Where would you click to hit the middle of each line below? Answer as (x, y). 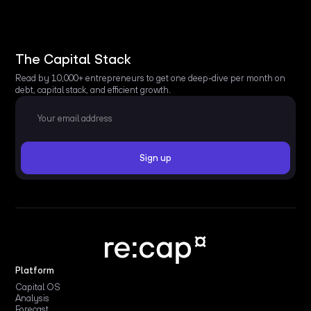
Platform (35, 270)
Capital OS (38, 287)
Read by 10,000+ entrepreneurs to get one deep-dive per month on (151, 78)
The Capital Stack (73, 59)
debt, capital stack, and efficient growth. (93, 90)
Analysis (33, 298)
